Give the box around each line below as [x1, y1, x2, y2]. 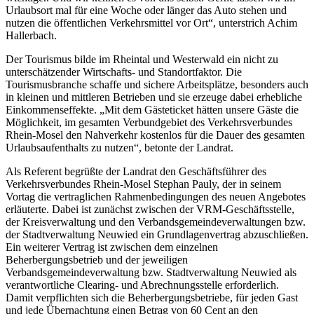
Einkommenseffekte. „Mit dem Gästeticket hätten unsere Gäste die [6, 104, 299, 116]
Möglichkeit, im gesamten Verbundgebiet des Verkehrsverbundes [6, 116, 292, 129]
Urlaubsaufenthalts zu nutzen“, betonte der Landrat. [6, 142, 233, 154]
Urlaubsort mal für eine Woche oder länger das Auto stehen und [6, 4, 287, 17]
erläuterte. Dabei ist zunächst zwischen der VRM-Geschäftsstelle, [6, 203, 294, 216]
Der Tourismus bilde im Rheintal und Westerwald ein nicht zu [6, 53, 278, 66]
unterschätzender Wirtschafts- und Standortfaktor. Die [6, 66, 242, 78]
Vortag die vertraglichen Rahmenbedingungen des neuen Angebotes [6, 191, 306, 203]
